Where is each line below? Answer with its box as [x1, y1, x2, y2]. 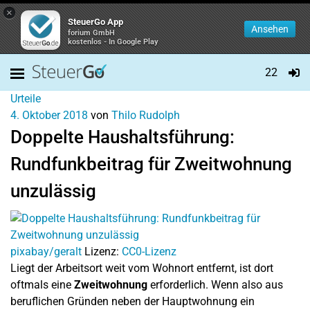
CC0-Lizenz [122, 245, 176, 258]
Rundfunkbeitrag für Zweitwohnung [10, 154, 292, 174]
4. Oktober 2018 [10, 109, 88, 122]
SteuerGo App [68, 17, 123, 27]
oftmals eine [10, 278, 74, 291]
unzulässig [10, 181, 96, 201]
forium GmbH [68, 28, 115, 37]
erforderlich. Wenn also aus [147, 278, 283, 291]
